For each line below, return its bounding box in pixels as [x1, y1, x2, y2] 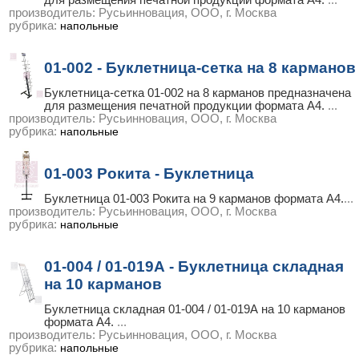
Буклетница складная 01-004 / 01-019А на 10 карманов [44, 303, 345, 316]
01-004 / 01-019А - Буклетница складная [44, 258, 344, 275]
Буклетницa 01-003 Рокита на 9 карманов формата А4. [44, 192, 344, 205]
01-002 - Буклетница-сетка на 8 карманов [44, 59, 356, 76]
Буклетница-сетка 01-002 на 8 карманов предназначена [44, 87, 351, 99]
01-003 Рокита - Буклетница [44, 165, 254, 182]
